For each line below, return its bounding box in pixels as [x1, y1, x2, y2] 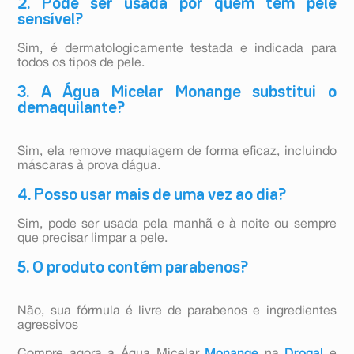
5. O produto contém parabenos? [17, 261, 249, 276]
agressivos [17, 320, 79, 332]
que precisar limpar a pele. [17, 233, 168, 245]
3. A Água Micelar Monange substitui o [17, 85, 337, 100]
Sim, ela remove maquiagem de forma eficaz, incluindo [17, 146, 337, 158]
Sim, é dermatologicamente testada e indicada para [17, 43, 337, 55]
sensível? [17, 13, 84, 28]
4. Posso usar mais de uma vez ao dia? [17, 188, 287, 203]
